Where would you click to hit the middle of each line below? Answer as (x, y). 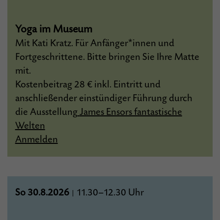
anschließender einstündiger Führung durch (104, 98)
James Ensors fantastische (131, 112)
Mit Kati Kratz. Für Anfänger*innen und (95, 43)
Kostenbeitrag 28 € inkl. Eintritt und (88, 85)
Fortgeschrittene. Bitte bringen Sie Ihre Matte (107, 57)
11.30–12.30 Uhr (109, 193)
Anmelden (36, 140)
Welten (30, 126)
